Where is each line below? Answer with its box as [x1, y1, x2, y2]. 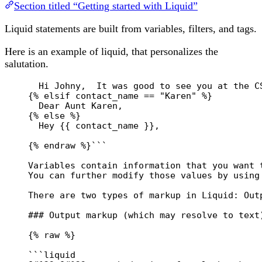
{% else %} [28, 110, 81, 120]
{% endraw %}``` [28, 140, 107, 150]
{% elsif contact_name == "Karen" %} [28, 90, 212, 101]
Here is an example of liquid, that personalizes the [5, 45, 218, 57]
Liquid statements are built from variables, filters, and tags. [5, 22, 257, 35]
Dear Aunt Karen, [39, 100, 123, 111]
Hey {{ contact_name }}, [39, 120, 160, 130]
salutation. [5, 57, 49, 70]
